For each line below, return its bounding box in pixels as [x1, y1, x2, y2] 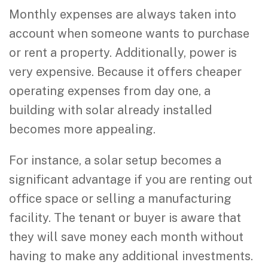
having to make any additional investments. [9, 248, 253, 263]
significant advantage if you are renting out [9, 172, 252, 187]
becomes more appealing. [9, 121, 156, 136]
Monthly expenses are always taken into [9, 7, 236, 22]
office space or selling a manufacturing [9, 191, 232, 206]
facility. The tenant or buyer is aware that [9, 210, 241, 225]
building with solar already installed [9, 102, 212, 117]
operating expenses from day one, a [9, 83, 211, 98]
